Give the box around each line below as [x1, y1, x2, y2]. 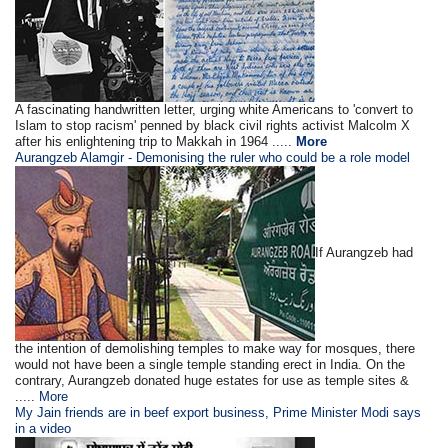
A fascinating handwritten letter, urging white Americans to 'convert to [15, 101, 414, 117]
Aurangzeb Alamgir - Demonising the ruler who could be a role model [15, 149, 411, 165]
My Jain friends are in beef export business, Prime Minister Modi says [15, 404, 422, 420]
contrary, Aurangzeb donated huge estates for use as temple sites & [15, 372, 410, 388]
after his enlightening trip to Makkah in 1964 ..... [15, 133, 297, 149]
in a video [15, 420, 72, 436]
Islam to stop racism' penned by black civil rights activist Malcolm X [15, 117, 411, 133]
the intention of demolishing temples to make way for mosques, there [15, 340, 416, 356]
